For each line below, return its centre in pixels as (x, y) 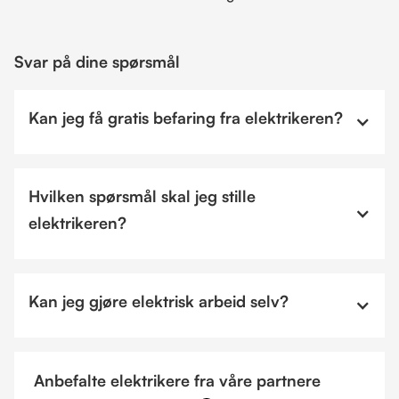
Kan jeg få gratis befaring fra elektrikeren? (186, 118)
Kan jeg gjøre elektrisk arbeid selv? (159, 301)
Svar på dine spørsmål (97, 61)
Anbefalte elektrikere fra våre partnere (177, 380)
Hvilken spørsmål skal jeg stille (142, 196)
